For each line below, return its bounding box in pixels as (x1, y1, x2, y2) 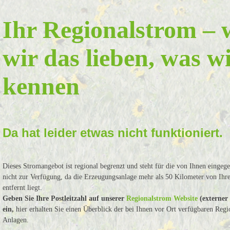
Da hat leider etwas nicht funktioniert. (3, 126, 223, 140)
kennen (3, 72, 80, 100)
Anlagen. (3, 216, 29, 224)
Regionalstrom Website (126, 195, 198, 202)
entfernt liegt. (3, 184, 43, 191)
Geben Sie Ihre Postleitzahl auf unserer (3, 195, 127, 202)
